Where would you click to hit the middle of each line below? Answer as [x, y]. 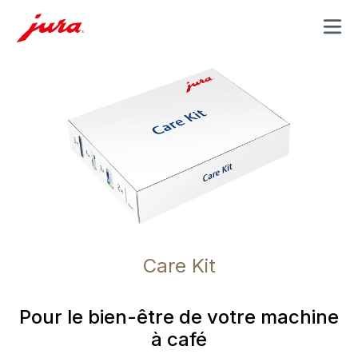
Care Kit [179, 266]
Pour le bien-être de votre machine [179, 317]
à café [179, 340]
